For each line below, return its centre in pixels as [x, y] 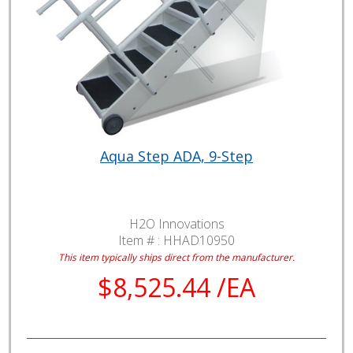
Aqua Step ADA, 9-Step [176, 156]
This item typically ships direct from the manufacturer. [176, 257]
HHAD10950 [199, 241]
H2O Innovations [176, 224]
